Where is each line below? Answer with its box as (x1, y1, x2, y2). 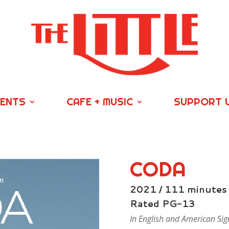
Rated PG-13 (129, 196, 195, 210)
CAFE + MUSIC (66, 95, 133, 108)
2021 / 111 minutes (129, 182, 227, 196)
